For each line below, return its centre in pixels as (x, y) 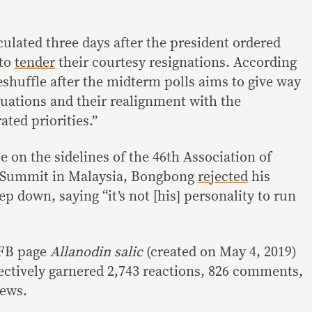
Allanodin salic (96, 252)
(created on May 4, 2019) (220, 252)
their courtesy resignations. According (176, 62)
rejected (223, 177)
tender (35, 62)
